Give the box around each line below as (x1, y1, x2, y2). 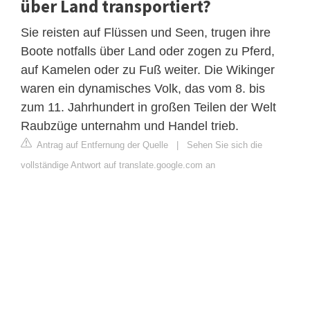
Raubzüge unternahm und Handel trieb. (21, 118, 239, 133)
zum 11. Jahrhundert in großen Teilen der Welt (21, 100, 276, 114)
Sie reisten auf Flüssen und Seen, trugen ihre (21, 25, 271, 39)
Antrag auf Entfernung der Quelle (35, 139, 168, 150)
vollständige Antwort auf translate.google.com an (21, 159, 215, 170)
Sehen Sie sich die (187, 139, 262, 150)
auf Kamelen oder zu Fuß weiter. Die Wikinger (21, 62, 275, 77)
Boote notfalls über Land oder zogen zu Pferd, (21, 44, 275, 58)
